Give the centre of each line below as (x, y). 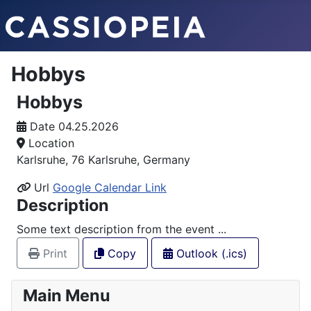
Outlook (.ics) (212, 253)
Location (51, 143)
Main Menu (67, 296)
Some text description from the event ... (121, 229)
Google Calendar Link (110, 187)
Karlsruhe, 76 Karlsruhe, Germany (103, 160)
